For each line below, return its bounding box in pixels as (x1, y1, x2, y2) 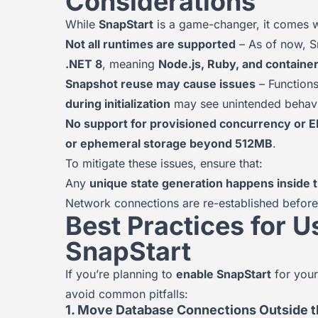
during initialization (65, 97, 170, 111)
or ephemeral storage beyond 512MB (65, 136, 273, 150)
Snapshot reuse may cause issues (65, 77, 256, 91)
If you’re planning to (65, 267, 176, 281)
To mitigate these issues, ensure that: (65, 156, 263, 170)
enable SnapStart (176, 267, 271, 281)
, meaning (102, 57, 158, 71)
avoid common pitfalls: (65, 287, 188, 301)
